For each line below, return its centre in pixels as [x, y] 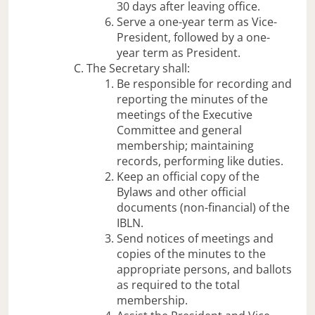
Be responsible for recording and [205, 83]
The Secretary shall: [139, 68]
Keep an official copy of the [188, 176]
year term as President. [179, 52]
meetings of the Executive [185, 114]
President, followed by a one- [194, 37]
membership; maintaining [186, 145]
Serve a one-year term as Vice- [197, 21]
